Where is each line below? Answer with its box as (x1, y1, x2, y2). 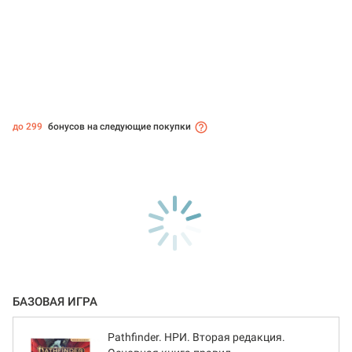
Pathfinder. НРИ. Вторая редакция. (108, 331, 285, 344)
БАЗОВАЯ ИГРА (13, 295, 97, 310)
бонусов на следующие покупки (46, 121, 191, 133)
